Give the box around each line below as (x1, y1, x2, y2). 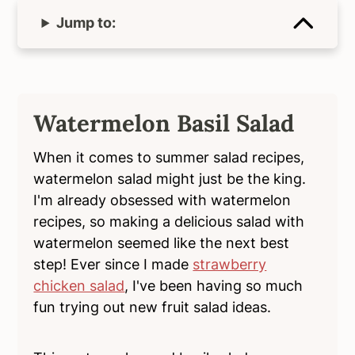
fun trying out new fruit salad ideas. (33, 299, 272, 316)
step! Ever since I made (33, 256, 193, 273)
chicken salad (33, 277, 125, 295)
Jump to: (56, 14, 116, 32)
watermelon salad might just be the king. (33, 170, 307, 188)
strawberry (193, 256, 267, 273)
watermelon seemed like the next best (33, 235, 290, 252)
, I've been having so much (124, 277, 303, 295)
